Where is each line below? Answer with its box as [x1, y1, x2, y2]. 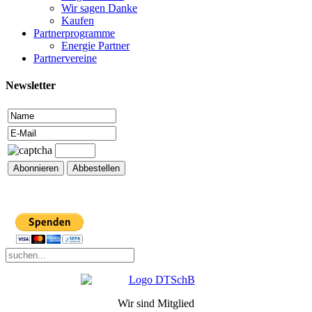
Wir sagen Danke [61, 1, 137, 14]
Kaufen [61, 14, 94, 26]
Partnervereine [33, 52, 97, 64]
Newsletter [6, 79, 56, 91]
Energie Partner [61, 39, 130, 52]
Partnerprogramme [33, 26, 115, 39]
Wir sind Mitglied [118, 297, 194, 310]
